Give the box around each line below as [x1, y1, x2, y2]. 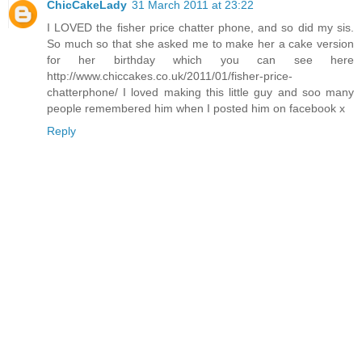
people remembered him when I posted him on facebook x [47, 102, 345, 116]
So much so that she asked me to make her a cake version [47, 37, 354, 51]
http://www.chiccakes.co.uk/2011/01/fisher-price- [47, 69, 293, 83]
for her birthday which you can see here [47, 53, 354, 67]
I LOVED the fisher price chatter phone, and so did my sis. [47, 21, 354, 35]
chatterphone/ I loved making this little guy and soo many [47, 86, 354, 99]
